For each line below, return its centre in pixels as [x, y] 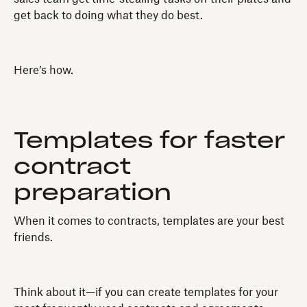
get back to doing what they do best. [108, 15]
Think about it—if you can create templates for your [146, 292]
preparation [93, 193]
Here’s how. [44, 70]
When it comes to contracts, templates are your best [149, 221]
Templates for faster [149, 141]
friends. [33, 237]
